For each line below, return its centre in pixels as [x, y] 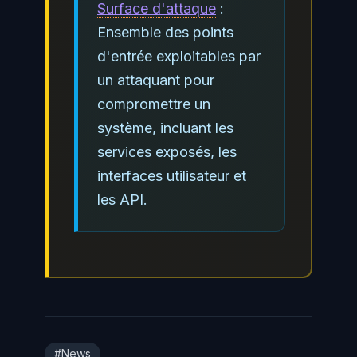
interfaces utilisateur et [172, 175]
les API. [122, 199]
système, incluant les [165, 127]
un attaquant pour [156, 80]
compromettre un [154, 104]
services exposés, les [167, 151]
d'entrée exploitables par [179, 56]
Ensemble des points [165, 32]
